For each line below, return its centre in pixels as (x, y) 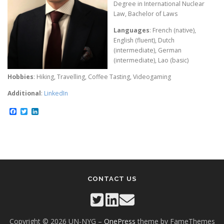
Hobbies (20, 76)
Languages (132, 30)
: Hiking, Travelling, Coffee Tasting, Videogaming (102, 76)
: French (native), (173, 30)
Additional (24, 93)
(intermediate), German (148, 50)
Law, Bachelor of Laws (146, 13)
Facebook (34, 112)
